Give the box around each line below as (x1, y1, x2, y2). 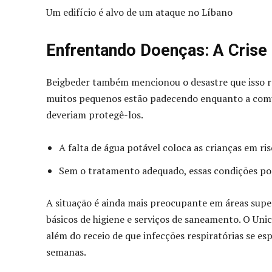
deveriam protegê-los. (46, 108, 143, 122)
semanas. (46, 245, 86, 259)
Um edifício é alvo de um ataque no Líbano (46, 5, 233, 19)
